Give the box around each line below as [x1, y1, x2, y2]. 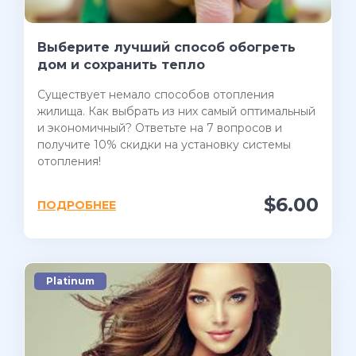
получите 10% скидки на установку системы [37, 137, 291, 153]
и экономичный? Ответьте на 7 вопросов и [37, 121, 282, 136]
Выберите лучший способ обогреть [37, 40, 296, 56]
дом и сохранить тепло [37, 57, 205, 73]
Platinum [46, 275, 95, 288]
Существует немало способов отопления [37, 87, 274, 103]
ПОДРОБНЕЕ [37, 198, 116, 213]
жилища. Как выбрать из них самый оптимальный [37, 104, 315, 119]
